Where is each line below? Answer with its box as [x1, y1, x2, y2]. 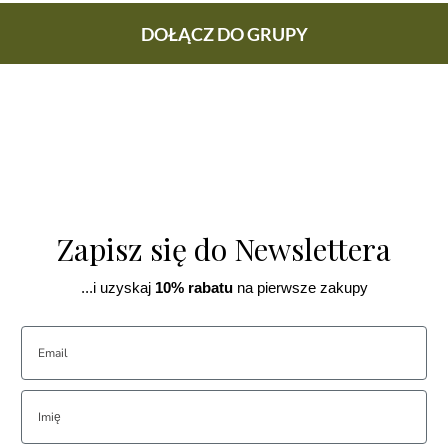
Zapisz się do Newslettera [57, 229, 391, 270]
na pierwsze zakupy [232, 279, 368, 297]
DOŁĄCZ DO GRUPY [140, 23, 308, 46]
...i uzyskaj [80, 279, 151, 297]
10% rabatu [150, 279, 233, 297]
